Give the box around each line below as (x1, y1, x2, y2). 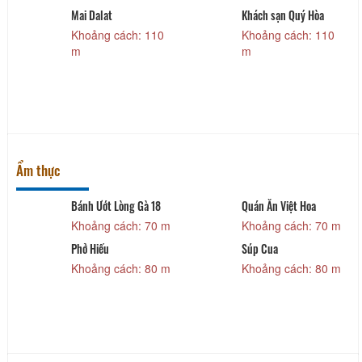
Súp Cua (242, 240, 279, 258)
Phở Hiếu (70, 240, 109, 258)
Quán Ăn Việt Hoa (242, 197, 317, 215)
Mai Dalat (70, 6, 112, 24)
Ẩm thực (16, 160, 60, 181)
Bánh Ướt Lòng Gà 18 (70, 197, 161, 215)
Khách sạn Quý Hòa (242, 6, 325, 24)
